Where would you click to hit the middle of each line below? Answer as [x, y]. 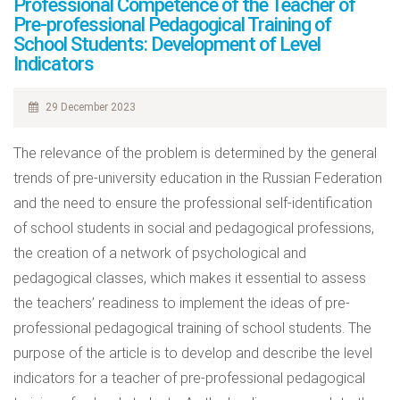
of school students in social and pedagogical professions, [194, 228]
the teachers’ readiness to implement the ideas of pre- [182, 303]
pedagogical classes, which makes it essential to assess [190, 278]
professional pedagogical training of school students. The [192, 328]
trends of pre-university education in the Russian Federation [198, 178]
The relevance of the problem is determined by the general [195, 153]
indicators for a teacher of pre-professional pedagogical [189, 378]
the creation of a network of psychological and [160, 253]
